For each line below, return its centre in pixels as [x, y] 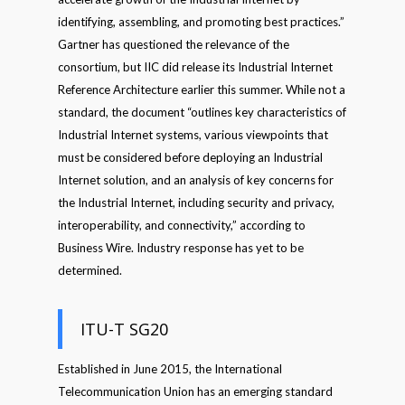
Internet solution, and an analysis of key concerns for [196, 180]
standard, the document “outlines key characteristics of [202, 112]
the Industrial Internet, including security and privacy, [196, 202]
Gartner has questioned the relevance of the [174, 44]
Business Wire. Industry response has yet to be [181, 248]
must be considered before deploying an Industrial [190, 157]
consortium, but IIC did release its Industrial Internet [195, 67]
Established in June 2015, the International [170, 369]
